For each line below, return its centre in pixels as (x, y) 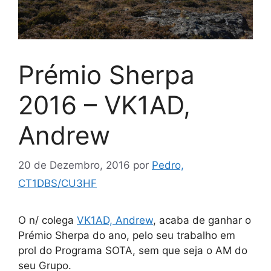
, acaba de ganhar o (202, 220)
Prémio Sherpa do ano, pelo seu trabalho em (127, 235)
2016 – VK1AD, (104, 105)
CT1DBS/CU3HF (57, 183)
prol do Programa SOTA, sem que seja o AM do (133, 250)
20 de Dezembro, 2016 (74, 165)
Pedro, (168, 165)
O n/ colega (47, 220)
